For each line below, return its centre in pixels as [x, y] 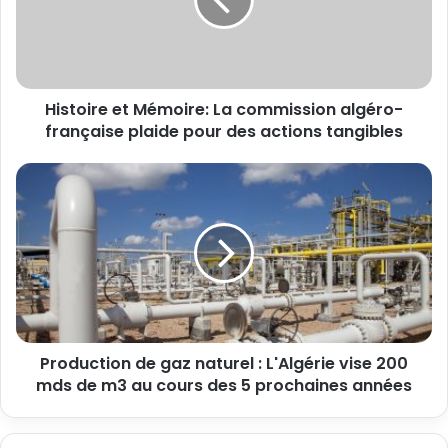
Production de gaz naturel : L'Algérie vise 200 [224, 364]
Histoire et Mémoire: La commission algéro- [224, 110]
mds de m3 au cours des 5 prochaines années [224, 386]
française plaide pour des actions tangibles [224, 132]
